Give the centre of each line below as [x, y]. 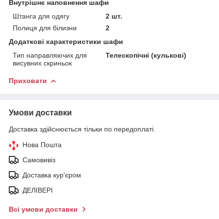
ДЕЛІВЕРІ [38, 190]
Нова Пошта [42, 144]
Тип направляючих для [50, 55]
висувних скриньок [42, 63]
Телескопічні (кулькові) [146, 55]
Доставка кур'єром [52, 175]
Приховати [28, 80]
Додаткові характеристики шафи [66, 41]
